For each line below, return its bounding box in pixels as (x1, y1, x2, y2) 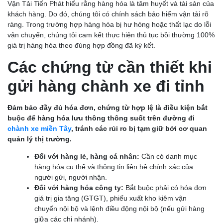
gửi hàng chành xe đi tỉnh (7, 77, 205, 96)
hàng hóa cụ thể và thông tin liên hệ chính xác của (34, 163, 193, 171)
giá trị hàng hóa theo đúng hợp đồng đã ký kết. (7, 41, 155, 50)
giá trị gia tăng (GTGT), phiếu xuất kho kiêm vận (34, 194, 187, 203)
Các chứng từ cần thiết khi (7, 58, 212, 77)
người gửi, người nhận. (34, 173, 107, 182)
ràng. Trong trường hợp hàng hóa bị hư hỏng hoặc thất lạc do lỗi (7, 20, 211, 29)
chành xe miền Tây (7, 124, 71, 133)
